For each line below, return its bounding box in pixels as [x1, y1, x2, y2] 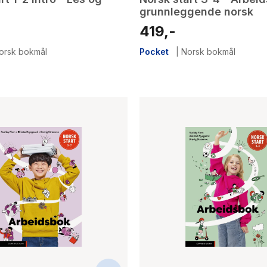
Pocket [139, 46, 169, 57]
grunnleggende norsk [139, 5, 253, 18]
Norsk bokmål [181, 46, 235, 57]
